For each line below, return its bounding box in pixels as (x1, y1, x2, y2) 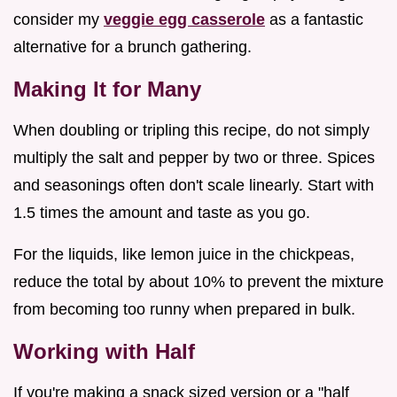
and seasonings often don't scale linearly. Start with (13, 175, 374, 194)
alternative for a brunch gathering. (13, 37, 252, 56)
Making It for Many (13, 76, 201, 101)
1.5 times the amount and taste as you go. (13, 203, 310, 222)
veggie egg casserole (104, 10, 265, 28)
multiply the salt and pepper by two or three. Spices (13, 148, 375, 167)
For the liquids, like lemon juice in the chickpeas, (13, 245, 354, 263)
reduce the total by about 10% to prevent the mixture (13, 272, 384, 291)
